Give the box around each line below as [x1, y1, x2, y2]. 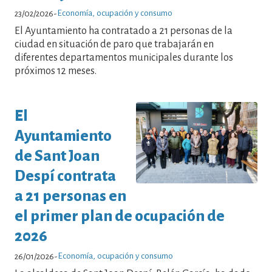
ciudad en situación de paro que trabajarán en [15, 39, 214, 50]
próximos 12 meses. [15, 66, 97, 77]
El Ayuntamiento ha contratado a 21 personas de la [15, 25, 233, 37]
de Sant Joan [15, 147, 100, 164]
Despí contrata [15, 167, 116, 184]
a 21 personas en [15, 187, 126, 204]
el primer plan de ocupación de [15, 207, 225, 224]
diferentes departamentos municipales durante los [15, 52, 233, 64]
